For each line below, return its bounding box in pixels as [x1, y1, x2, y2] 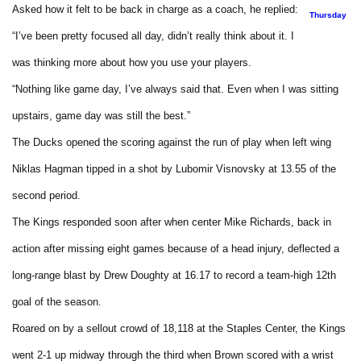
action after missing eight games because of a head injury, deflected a [12, 242, 339, 255]
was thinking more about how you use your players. [12, 56, 251, 68]
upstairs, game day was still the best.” [12, 109, 190, 122]
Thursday [309, 10, 346, 19]
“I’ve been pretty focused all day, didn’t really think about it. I [12, 29, 294, 42]
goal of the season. [12, 295, 102, 308]
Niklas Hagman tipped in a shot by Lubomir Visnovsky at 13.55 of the [12, 162, 336, 175]
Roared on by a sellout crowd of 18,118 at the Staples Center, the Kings [12, 322, 346, 334]
